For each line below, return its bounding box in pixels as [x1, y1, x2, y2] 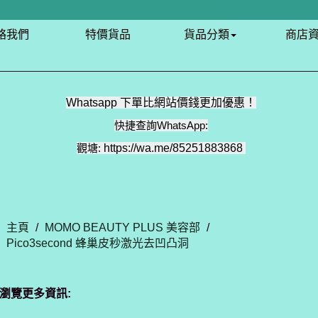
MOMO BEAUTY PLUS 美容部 [45, 221, 200, 234]
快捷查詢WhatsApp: [114, 119, 208, 131]
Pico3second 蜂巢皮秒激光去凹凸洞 [6, 237, 189, 249]
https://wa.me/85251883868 [103, 142, 243, 154]
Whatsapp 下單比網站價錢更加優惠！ [65, 97, 256, 109]
